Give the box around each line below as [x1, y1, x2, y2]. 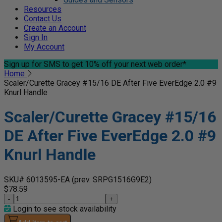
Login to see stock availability [11, 204, 116, 214]
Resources [24, 4, 61, 14]
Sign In [24, 33, 48, 42]
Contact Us [24, 14, 61, 23]
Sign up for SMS [4, 59, 60, 69]
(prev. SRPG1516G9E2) [72, 174, 152, 184]
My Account [24, 42, 64, 52]
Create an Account [24, 23, 86, 33]
